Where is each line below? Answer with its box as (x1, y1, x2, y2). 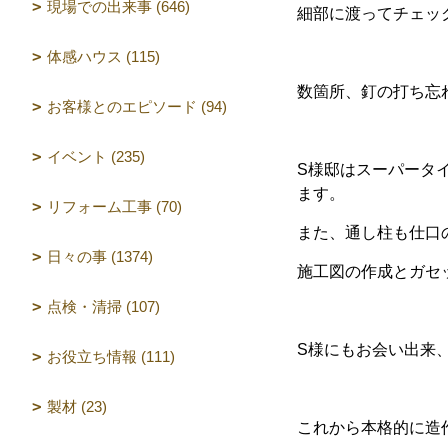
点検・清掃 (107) (47, 298, 160, 315)
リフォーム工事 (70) (47, 198, 182, 215)
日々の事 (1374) (47, 248, 153, 265)
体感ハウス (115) (47, 48, 160, 65)
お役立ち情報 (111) (47, 348, 175, 365)
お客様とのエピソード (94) (47, 98, 227, 115)
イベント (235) (47, 148, 145, 165)
